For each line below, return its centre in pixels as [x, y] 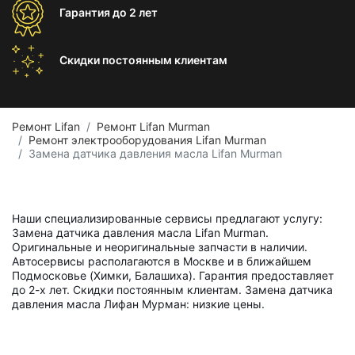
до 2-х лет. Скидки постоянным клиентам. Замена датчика [172, 290]
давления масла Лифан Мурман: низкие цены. [138, 304]
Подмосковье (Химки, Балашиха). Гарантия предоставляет [173, 275]
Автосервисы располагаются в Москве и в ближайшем [162, 261]
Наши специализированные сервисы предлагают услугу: [167, 218]
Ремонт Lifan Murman [153, 126]
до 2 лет [135, 12]
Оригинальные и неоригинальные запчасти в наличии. [160, 247]
